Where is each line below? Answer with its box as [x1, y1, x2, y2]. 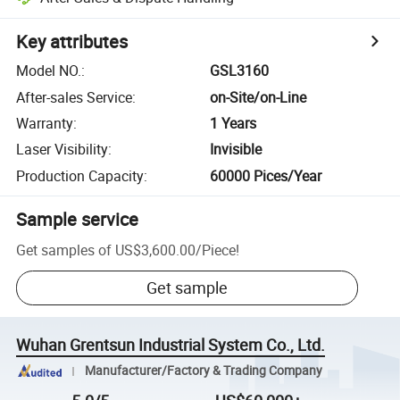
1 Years [210, 112, 257, 133]
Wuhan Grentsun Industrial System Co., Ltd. [16, 334, 326, 356]
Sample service [16, 206, 139, 231]
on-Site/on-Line [210, 87, 307, 107]
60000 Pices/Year [210, 165, 322, 186]
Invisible [210, 139, 262, 160]
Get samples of [16, 239, 112, 260]
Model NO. [16, 61, 82, 81]
